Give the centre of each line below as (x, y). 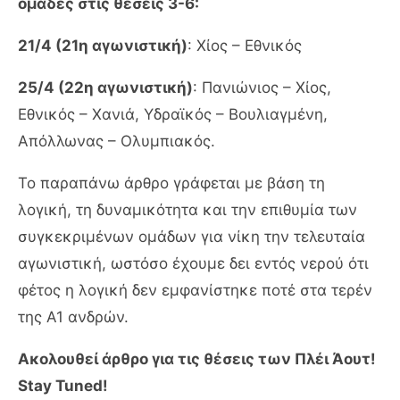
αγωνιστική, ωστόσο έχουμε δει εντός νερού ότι (193, 263)
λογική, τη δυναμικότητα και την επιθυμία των (187, 209)
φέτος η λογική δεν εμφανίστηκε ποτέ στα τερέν (195, 290)
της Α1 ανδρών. (73, 317)
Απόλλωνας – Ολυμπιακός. (117, 141)
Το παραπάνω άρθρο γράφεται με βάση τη (171, 183)
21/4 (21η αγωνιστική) (103, 45)
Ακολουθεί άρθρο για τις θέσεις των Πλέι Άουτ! (197, 358)
